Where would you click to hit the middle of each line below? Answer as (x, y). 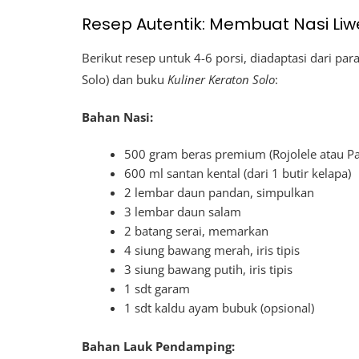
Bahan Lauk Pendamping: (158, 346)
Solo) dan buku (125, 80)
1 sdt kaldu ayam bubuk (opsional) (220, 308)
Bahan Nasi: (117, 117)
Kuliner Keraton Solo (221, 80)
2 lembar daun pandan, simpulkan (220, 193)
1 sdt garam (157, 289)
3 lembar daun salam (183, 212)
